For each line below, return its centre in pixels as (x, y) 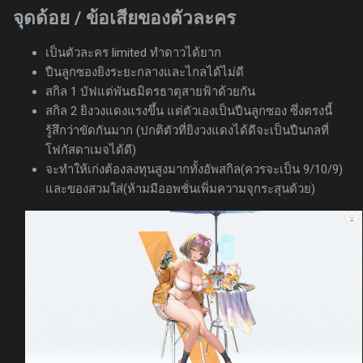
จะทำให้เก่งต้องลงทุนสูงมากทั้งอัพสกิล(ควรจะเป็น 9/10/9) (194, 169)
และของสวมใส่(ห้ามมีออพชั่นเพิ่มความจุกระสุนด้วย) (180, 188)
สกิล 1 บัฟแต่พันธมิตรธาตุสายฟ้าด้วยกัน (150, 91)
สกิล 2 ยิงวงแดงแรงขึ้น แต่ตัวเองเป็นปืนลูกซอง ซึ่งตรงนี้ (189, 111)
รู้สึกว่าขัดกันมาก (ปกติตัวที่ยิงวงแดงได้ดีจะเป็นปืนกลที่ (187, 130)
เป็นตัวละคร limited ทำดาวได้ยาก (133, 52)
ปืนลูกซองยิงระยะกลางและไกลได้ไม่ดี (145, 72)
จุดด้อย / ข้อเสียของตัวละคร (124, 18)
